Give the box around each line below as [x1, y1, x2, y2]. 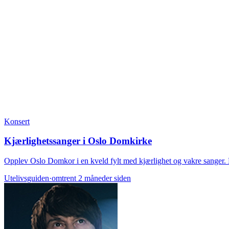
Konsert [4, 117, 30, 126]
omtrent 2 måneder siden [52, 174, 131, 183]
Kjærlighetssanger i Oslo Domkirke [4, 135, 152, 147]
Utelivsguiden [4, 174, 49, 183]
